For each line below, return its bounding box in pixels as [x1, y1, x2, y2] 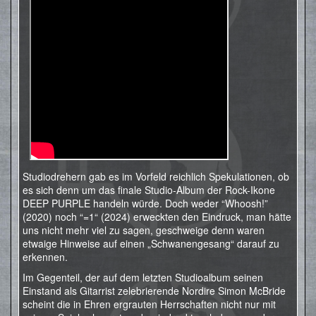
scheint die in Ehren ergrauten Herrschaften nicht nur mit [23, 297, 276, 311]
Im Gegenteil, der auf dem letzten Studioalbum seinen [23, 270, 263, 284]
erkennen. [23, 250, 68, 264]
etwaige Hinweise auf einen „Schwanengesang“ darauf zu [23, 236, 279, 250]
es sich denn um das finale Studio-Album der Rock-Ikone [23, 183, 275, 197]
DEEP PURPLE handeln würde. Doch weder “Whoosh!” [23, 196, 268, 210]
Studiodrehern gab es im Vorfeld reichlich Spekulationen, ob [23, 169, 289, 183]
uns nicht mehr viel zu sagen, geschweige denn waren [23, 223, 265, 237]
